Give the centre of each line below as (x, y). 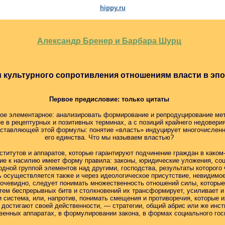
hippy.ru (113, 8)
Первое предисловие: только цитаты (109, 99)
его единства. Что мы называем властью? (109, 137)
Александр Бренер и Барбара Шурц (109, 41)
